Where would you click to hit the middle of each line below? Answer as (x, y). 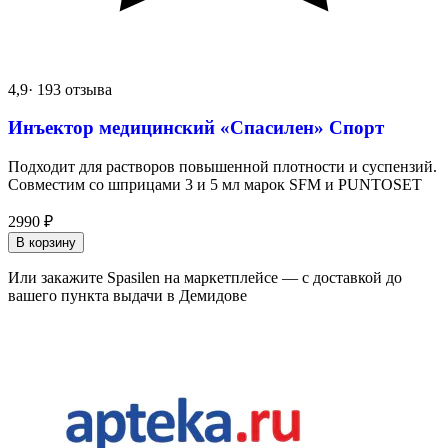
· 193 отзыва (70, 89)
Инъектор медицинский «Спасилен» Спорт (196, 128)
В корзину (46, 242)
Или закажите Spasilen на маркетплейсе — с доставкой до (205, 277)
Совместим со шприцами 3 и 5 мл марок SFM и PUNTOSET (215, 184)
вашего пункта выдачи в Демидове (127, 295)
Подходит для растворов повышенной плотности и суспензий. (222, 166)
